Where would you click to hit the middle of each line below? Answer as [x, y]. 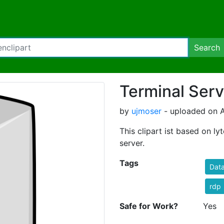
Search [207, 47]
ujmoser [146, 111]
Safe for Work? [149, 206]
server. [132, 143]
